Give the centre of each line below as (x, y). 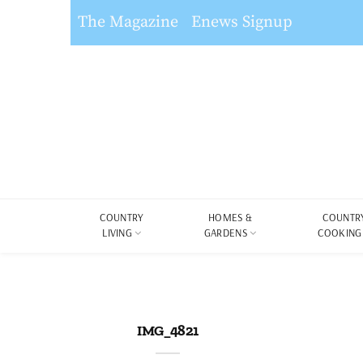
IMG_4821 (168, 331)
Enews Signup (242, 22)
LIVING (117, 233)
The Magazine (128, 22)
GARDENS (226, 233)
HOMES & (231, 217)
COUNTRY (122, 217)
